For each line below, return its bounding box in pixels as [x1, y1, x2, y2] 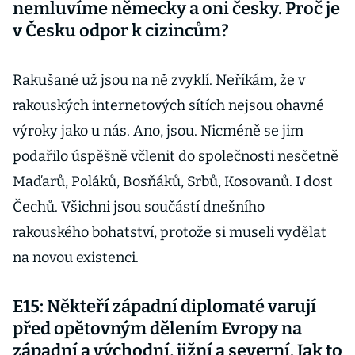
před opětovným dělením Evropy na [13, 318, 302, 339]
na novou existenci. [13, 249, 139, 266]
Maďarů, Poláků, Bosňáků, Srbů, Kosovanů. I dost [13, 173, 333, 190]
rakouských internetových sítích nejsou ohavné [13, 97, 324, 114]
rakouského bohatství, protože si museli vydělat [13, 223, 326, 241]
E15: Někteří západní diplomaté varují [13, 296, 316, 317]
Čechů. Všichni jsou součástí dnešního [13, 198, 265, 216]
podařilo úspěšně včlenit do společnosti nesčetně [13, 147, 338, 165]
